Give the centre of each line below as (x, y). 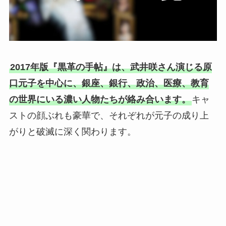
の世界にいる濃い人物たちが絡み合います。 (100, 99)
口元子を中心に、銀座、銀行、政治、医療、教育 (109, 83)
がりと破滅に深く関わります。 (72, 131)
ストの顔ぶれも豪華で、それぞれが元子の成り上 (109, 115)
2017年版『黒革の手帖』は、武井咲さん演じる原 (111, 67)
